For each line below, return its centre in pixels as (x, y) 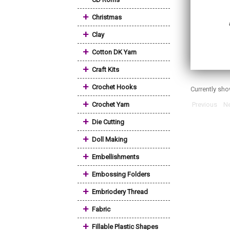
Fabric (101, 209)
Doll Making (110, 139)
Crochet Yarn (111, 104)
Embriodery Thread (120, 192)
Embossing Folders (121, 174)
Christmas (107, 17)
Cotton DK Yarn (114, 52)
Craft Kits (106, 70)
